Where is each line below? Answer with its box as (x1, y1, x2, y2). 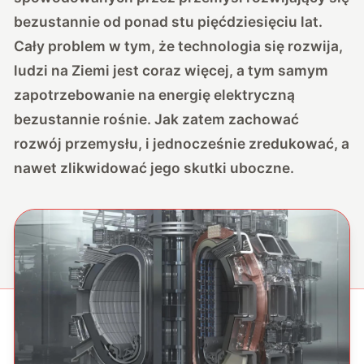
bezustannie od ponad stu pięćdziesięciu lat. (14, 12, 323, 30)
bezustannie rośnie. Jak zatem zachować (14, 110, 300, 128)
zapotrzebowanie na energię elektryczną (14, 85, 296, 103)
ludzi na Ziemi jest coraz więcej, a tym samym (14, 61, 329, 79)
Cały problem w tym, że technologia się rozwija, (14, 37, 344, 54)
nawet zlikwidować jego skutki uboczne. (14, 158, 295, 176)
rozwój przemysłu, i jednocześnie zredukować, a (14, 134, 350, 152)
